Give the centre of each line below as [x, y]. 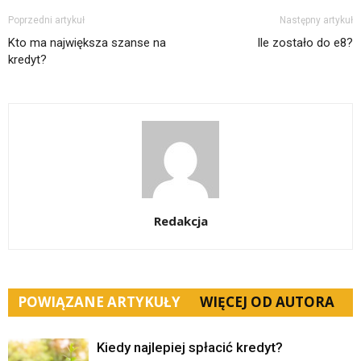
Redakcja [180, 221]
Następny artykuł [316, 21]
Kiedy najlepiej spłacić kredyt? [190, 348]
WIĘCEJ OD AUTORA [267, 302]
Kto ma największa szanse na [87, 43]
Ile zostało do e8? [305, 43]
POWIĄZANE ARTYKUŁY [99, 302]
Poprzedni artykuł [46, 21]
